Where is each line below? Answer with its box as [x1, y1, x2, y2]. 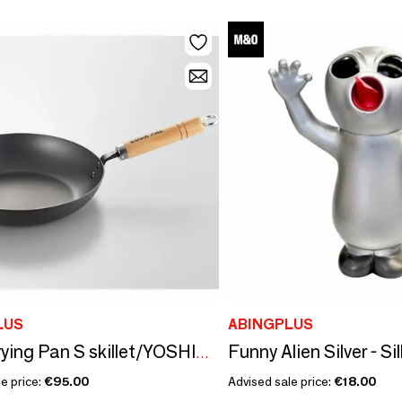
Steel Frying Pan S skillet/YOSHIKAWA [195, 344, 209, 362]
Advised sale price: [228, 372, 334, 389]
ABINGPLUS [228, 315, 313, 333]
